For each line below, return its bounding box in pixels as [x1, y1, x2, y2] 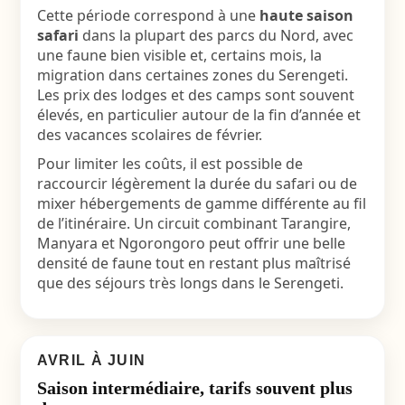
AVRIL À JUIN [36, 353, 146, 368]
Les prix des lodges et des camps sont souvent [36, 85, 354, 105]
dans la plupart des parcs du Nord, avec [78, 25, 353, 45]
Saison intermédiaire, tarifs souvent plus [36, 378, 353, 398]
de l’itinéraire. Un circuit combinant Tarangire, [36, 213, 351, 233]
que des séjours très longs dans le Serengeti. [36, 273, 344, 293]
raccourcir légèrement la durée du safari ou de [36, 174, 357, 193]
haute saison [259, 5, 353, 25]
